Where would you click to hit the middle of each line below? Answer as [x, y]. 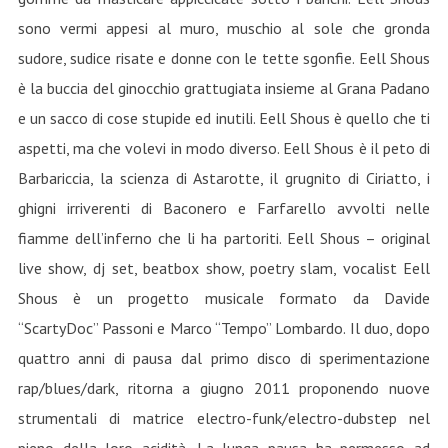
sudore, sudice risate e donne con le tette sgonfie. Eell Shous [224, 58]
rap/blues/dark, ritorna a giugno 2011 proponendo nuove [224, 388]
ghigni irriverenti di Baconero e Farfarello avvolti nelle [224, 208]
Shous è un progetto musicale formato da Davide [224, 298]
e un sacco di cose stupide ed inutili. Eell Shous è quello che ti [224, 118]
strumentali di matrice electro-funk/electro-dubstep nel [224, 418]
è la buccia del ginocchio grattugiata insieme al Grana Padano [224, 88]
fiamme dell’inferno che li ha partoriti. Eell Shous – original [224, 238]
